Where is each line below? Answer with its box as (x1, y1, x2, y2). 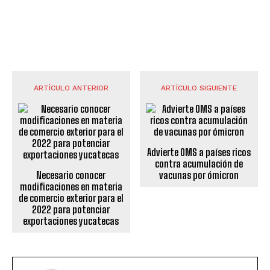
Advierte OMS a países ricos (147, 146, 251, 158)
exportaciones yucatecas (23, 215, 119, 227)
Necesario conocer (36, 169, 106, 181)
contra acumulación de (155, 157, 243, 169)
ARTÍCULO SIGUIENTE (161, 83, 237, 92)
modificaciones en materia (19, 180, 122, 192)
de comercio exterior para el (18, 192, 124, 204)
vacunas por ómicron (159, 169, 239, 181)
